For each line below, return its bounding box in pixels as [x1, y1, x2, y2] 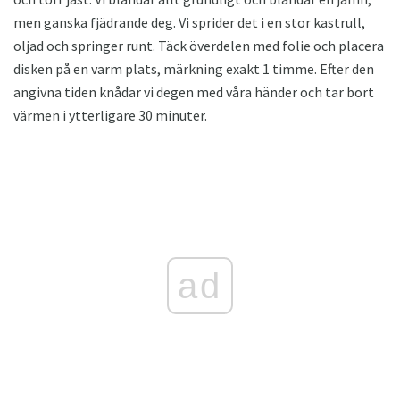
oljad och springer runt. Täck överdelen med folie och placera [13, 36, 384, 54]
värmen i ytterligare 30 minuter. [13, 105, 207, 124]
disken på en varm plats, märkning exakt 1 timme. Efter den [13, 59, 374, 78]
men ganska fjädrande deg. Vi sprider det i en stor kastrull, [13, 12, 365, 31]
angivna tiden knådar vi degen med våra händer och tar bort [13, 82, 374, 101]
